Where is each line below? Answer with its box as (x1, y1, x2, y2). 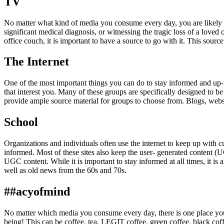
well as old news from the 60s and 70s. (4, 166, 126, 175)
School (4, 115, 38, 129)
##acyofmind (4, 185, 70, 198)
